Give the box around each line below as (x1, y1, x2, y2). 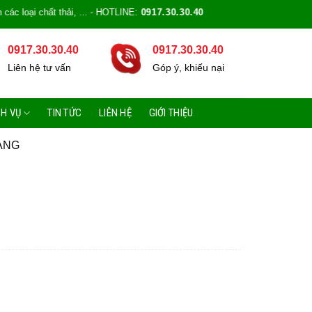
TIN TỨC (47, 107, 82, 119)
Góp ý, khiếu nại (152, 63, 224, 73)
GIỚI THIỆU (148, 107, 194, 119)
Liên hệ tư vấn (7, 63, 71, 73)
